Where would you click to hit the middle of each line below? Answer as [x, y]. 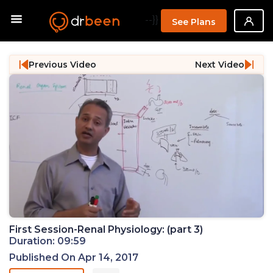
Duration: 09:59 [48, 241]
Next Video [220, 64]
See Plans [194, 22]
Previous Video [62, 64]
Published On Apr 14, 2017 [74, 258]
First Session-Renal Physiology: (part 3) [106, 230]
